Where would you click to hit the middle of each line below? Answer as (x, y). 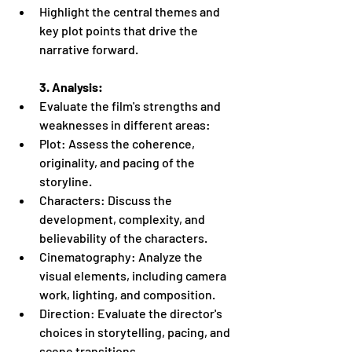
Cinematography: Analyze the (122, 256)
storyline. (66, 181)
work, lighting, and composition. (127, 294)
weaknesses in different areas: (125, 124)
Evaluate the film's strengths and (131, 105)
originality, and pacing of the (118, 162)
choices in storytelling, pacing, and (136, 332)
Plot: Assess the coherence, (118, 143)
